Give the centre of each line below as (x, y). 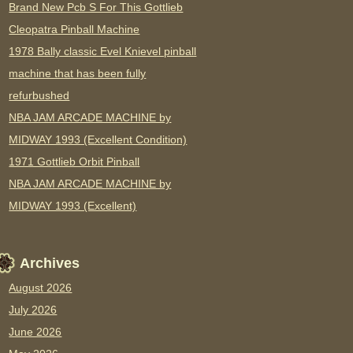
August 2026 (41, 288)
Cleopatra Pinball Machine (74, 30)
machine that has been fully (78, 74)
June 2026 (35, 332)
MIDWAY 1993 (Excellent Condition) (98, 140)
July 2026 (33, 310)
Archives (50, 264)
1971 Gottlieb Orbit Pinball (74, 162)
